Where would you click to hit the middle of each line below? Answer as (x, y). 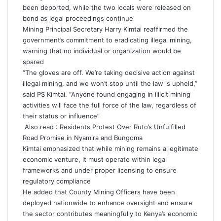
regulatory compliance (57, 181)
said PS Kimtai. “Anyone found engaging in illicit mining (107, 94)
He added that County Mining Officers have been (99, 192)
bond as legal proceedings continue (78, 18)
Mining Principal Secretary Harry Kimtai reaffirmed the (105, 29)
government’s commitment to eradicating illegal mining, (107, 40)
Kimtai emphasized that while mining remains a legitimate (110, 148)
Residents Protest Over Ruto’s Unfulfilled (123, 127)
